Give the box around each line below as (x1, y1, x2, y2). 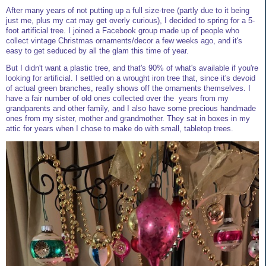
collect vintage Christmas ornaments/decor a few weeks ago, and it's (6, 36, 242, 45)
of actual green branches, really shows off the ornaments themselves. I (6, 84, 251, 93)
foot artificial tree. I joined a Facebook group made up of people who (6, 26, 239, 35)
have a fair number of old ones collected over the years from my (6, 94, 229, 103)
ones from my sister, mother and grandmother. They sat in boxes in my (6, 114, 250, 123)
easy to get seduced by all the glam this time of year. (6, 46, 191, 55)
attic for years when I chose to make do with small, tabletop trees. (6, 124, 233, 134)
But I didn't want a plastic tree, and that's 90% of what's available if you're (6, 64, 258, 73)
